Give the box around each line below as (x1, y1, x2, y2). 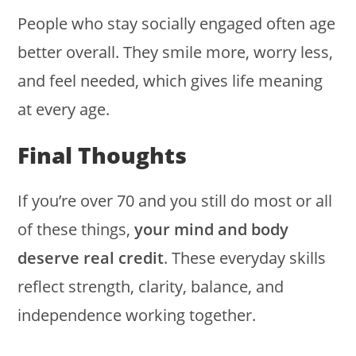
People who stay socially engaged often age (17, 13, 336, 35)
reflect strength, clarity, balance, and (17, 276, 284, 298)
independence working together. (17, 304, 257, 327)
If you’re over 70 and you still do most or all (17, 190, 333, 212)
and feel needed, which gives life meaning (17, 70, 323, 92)
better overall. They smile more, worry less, (17, 41, 334, 64)
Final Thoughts (17, 140, 188, 171)
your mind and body (134, 219, 289, 241)
